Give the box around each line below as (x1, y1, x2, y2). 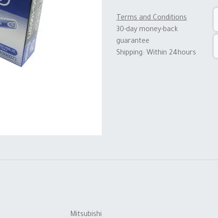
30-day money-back (116, 26, 178, 34)
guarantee (116, 37, 149, 46)
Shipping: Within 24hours (116, 49, 200, 57)
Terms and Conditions (116, 14, 187, 22)
